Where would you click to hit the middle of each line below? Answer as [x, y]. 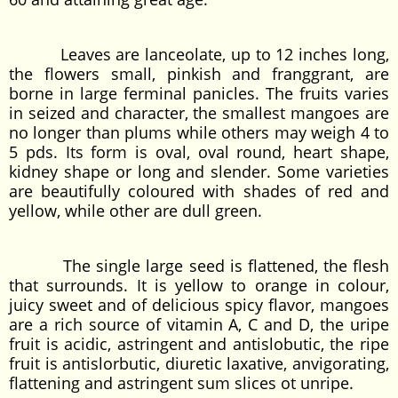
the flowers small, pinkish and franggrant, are [199, 74]
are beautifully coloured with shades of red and [199, 191]
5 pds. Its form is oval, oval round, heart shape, [199, 152]
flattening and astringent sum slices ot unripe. [181, 383]
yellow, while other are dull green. [135, 211]
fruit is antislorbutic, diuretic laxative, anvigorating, [199, 363]
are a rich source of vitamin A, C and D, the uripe [199, 324]
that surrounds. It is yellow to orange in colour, [199, 285]
